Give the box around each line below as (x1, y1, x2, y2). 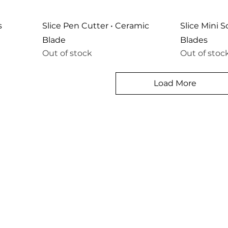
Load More (153, 78, 196, 88)
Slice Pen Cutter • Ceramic (42, 20, 149, 31)
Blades (180, 35, 208, 45)
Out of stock (42, 48, 92, 58)
